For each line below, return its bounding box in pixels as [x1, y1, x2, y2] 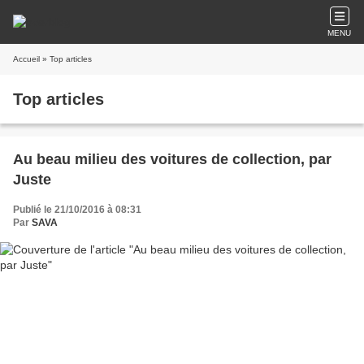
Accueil [13, 54, 40, 63]
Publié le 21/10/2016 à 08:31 [13, 204, 141, 215]
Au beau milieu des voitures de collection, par [13, 151, 331, 167]
